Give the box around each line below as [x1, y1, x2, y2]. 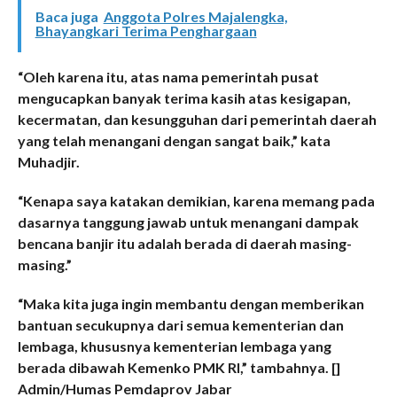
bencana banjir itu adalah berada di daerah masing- [17, 235, 352, 253]
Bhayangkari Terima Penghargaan [35, 22, 257, 40]
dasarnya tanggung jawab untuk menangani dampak [17, 214, 359, 231]
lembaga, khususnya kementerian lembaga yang [17, 338, 331, 355]
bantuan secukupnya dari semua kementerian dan [17, 316, 344, 334]
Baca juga [35, 8, 98, 26]
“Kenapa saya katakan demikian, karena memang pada [17, 192, 375, 210]
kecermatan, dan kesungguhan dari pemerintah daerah [17, 111, 377, 128]
